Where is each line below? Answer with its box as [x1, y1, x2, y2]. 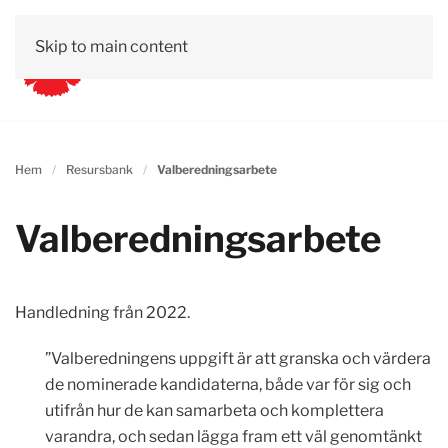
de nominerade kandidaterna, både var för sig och [45, 375, 411, 394]
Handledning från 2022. [15, 303, 190, 322]
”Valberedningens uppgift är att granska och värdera [45, 349, 431, 368]
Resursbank [66, 162, 133, 177]
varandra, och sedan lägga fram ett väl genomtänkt [45, 427, 422, 446]
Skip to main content [35, 37, 188, 56]
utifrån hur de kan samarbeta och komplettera [45, 401, 384, 420]
